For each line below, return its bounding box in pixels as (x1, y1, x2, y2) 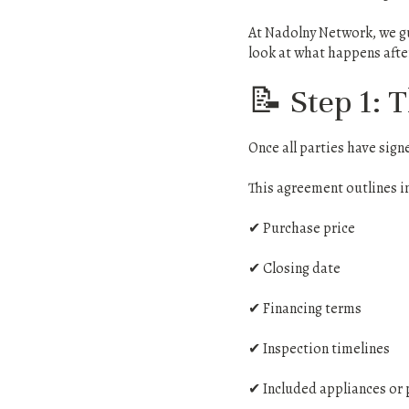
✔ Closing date (248, 258, 341, 278)
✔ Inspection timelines (248, 339, 390, 359)
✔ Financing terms (248, 299, 362, 319)
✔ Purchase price (248, 218, 355, 238)
